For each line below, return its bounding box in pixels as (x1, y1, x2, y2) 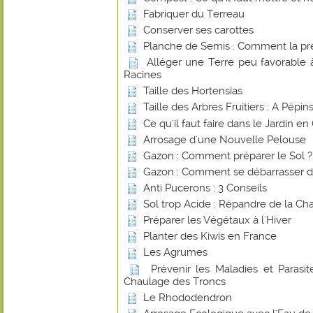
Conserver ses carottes (143, 23, 254, 36)
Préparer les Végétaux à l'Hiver (143, 214, 291, 227)
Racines (124, 68, 161, 82)
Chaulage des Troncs (124, 275, 226, 288)
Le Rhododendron (143, 291, 232, 304)
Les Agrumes (143, 246, 208, 259)
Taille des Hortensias (143, 85, 242, 98)
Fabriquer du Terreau (143, 7, 245, 20)
